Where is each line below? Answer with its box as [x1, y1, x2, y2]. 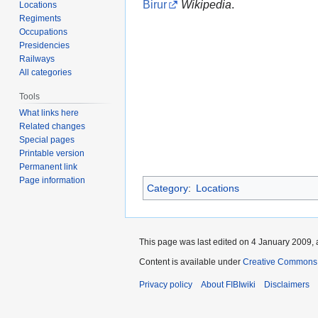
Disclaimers [264, 279, 309, 290]
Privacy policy [139, 279, 192, 290]
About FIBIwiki [201, 279, 256, 290]
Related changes [19, 121, 86, 132]
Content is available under [139, 256, 243, 267]
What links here [19, 108, 79, 119]
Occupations [19, 26, 68, 37]
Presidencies [19, 40, 70, 50]
